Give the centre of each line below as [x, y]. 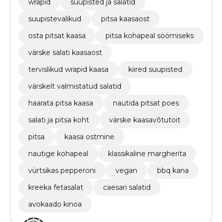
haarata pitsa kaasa [60, 103]
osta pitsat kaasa [57, 35]
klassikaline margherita [147, 153]
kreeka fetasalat [55, 187]
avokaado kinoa [55, 204]
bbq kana [173, 170]
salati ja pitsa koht [58, 120]
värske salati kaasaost [65, 52]
